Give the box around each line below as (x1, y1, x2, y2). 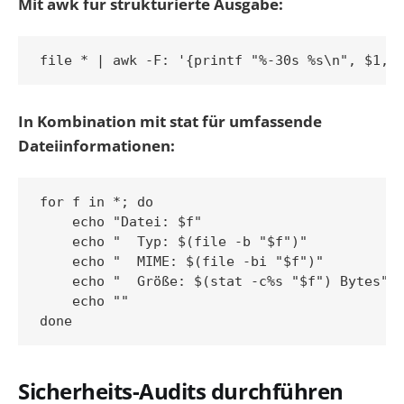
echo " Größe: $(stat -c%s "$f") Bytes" (40, 273, 389, 290)
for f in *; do (40, 194, 153, 211)
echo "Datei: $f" (40, 214, 202, 231)
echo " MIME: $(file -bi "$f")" (40, 253, 324, 271)
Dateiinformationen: (18, 135, 175, 157)
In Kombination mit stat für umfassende (18, 111, 322, 133)
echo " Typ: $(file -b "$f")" (40, 234, 308, 251)
